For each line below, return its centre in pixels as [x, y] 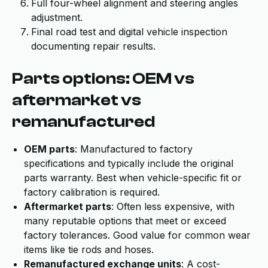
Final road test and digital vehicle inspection [129, 32]
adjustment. [57, 17]
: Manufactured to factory [134, 149]
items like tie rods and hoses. [89, 249]
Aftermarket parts [68, 206]
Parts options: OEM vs [103, 78]
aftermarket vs [77, 100]
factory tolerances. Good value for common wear [137, 235]
